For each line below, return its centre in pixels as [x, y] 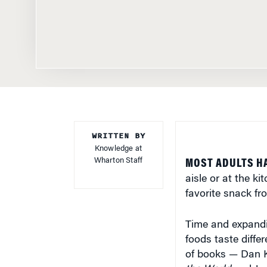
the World [208, 260]
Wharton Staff [118, 150]
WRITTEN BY [118, 125]
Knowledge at [118, 138]
